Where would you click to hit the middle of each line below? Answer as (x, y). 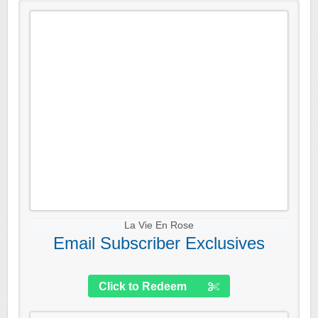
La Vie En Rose (159, 226)
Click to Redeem (143, 287)
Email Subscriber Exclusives (159, 243)
